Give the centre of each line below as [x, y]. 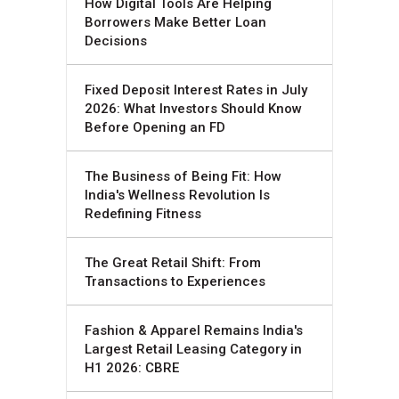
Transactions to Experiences [175, 282]
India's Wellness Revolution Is [177, 195]
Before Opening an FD [155, 128]
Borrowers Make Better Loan [175, 23]
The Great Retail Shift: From [173, 263]
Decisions [116, 41]
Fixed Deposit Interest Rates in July [196, 90]
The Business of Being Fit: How [183, 177]
